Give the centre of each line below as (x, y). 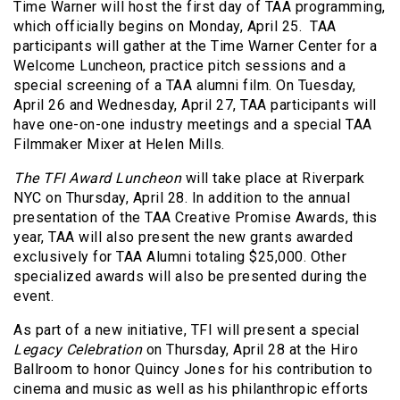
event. (33, 296)
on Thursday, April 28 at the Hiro (250, 349)
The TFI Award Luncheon (97, 178)
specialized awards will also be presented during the (190, 276)
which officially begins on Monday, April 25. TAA (175, 26)
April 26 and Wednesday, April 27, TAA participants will (195, 104)
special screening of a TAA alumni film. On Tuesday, (185, 85)
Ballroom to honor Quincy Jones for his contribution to (193, 369)
